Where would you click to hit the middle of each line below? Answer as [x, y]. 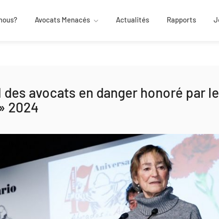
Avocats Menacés [62, 20]
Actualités [132, 20]
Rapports [181, 20]
